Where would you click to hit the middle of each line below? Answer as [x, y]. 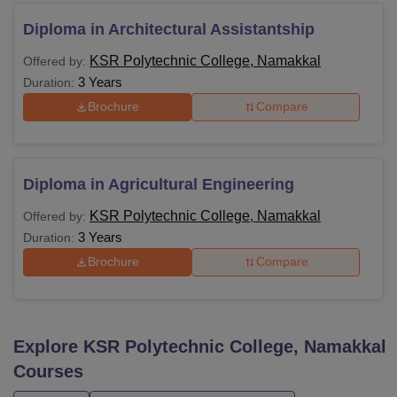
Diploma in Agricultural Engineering [159, 184]
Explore [48, 346]
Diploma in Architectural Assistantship [169, 29]
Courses [48, 371]
